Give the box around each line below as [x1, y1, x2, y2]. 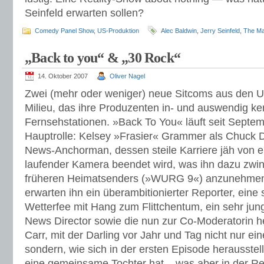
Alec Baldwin [161, 27, 197, 34]
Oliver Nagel [110, 72, 145, 80]
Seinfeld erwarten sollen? [25, 7, 144, 19]
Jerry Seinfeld [200, 27, 240, 34]
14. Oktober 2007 [38, 72, 88, 80]
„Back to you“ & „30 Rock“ [25, 50, 180, 65]
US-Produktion [97, 27, 139, 34]
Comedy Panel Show [35, 27, 94, 34]
